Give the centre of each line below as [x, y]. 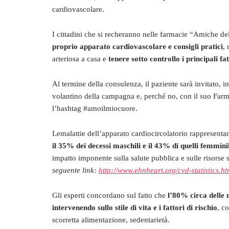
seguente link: [75, 170]
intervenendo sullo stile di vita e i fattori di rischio [135, 208]
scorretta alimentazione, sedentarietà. [111, 220]
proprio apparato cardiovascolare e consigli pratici [138, 47]
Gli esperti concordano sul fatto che [110, 195]
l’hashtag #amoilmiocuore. [95, 108]
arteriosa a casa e [80, 59]
